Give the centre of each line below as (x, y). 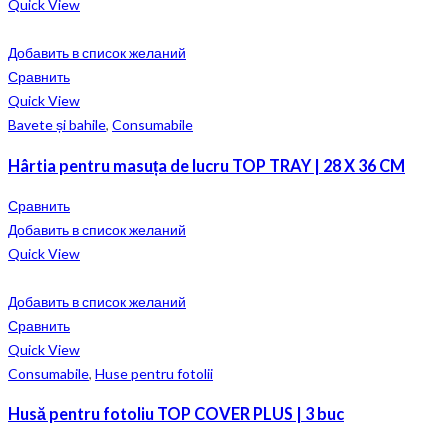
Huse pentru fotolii (154, 373)
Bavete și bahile (57, 125)
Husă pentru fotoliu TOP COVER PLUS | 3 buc (176, 414)
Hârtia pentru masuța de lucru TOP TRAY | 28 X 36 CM (206, 165)
